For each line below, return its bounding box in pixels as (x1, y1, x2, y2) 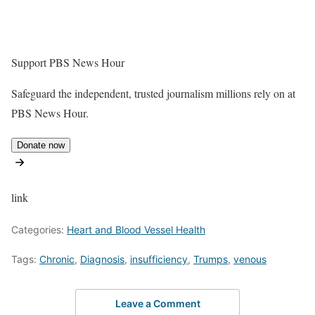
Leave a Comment (115, 297, 200, 309)
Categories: (11, 224, 67, 236)
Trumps (193, 253, 228, 266)
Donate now (17, 140, 65, 151)
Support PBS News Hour (11, 55, 124, 70)
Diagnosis (80, 253, 124, 266)
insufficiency (130, 253, 188, 266)
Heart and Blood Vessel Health (67, 224, 205, 236)
